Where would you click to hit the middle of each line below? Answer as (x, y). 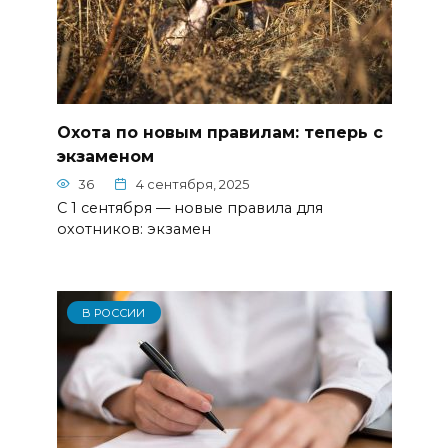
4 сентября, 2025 (192, 184)
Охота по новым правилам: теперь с (219, 132)
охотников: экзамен (133, 228)
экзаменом (105, 156)
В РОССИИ (114, 312)
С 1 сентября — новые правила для (189, 207)
